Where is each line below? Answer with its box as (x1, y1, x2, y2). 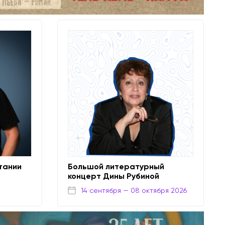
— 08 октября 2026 (123, 186, 187, 194)
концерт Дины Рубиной (67, 171, 159, 181)
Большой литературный (67, 162, 164, 172)
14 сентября (80, 186, 121, 194)
